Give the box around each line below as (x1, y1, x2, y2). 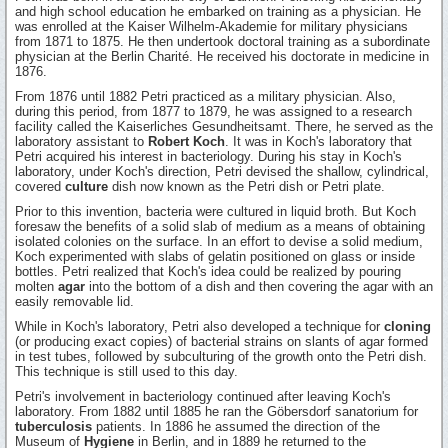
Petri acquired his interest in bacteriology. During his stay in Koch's (15, 149, 402, 165)
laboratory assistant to (15, 134, 148, 150)
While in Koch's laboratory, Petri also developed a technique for (15, 319, 384, 335)
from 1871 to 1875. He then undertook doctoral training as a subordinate (15, 34, 430, 50)
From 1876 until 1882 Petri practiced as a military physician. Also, (15, 89, 396, 105)
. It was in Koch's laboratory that (225, 134, 412, 150)
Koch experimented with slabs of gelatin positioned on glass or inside (15, 249, 415, 265)
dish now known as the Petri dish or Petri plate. (108, 179, 385, 195)
